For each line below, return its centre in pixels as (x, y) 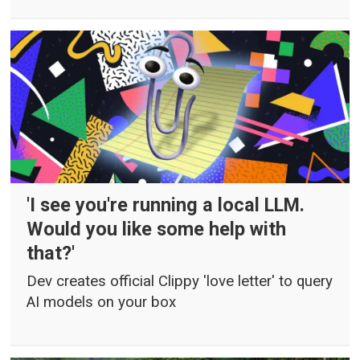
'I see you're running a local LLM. (166, 205)
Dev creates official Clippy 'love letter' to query (180, 281)
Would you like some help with (157, 229)
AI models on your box (102, 302)
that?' (51, 254)
